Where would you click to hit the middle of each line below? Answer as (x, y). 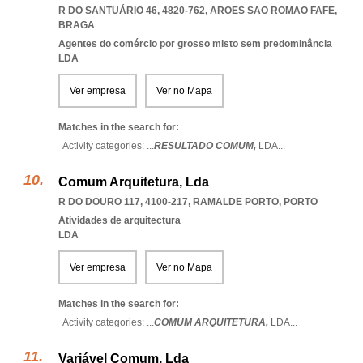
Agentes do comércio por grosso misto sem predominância (195, 44)
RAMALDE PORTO (236, 202)
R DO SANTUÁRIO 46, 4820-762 (132, 11)
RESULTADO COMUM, (206, 146)
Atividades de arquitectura (120, 220)
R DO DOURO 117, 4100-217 (123, 202)
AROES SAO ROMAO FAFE (272, 11)
